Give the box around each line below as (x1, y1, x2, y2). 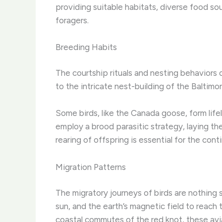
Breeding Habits (55, 42, 117, 52)
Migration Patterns (55, 162, 126, 172)
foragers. (55, 15, 89, 25)
